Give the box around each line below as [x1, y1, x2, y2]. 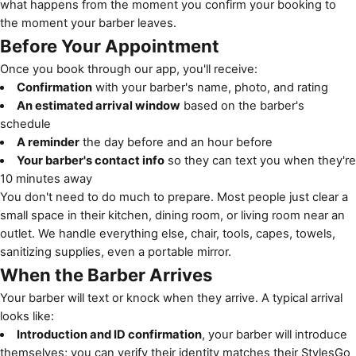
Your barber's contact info [16, 153, 164, 168]
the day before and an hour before [79, 135, 273, 149]
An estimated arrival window [16, 99, 180, 113]
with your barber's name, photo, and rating [91, 80, 328, 95]
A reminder [16, 135, 79, 149]
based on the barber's [180, 99, 304, 113]
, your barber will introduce [201, 327, 347, 342]
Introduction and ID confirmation [16, 327, 202, 342]
